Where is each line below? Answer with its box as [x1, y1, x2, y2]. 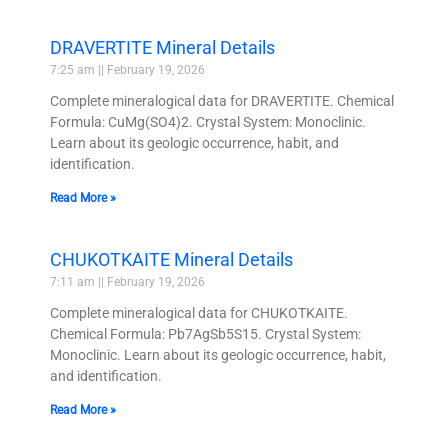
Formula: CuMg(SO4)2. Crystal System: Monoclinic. [50, 113, 366, 130]
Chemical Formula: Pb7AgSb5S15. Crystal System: [50, 325, 361, 342]
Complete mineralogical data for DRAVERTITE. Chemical [50, 92, 394, 109]
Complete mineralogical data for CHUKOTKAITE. [50, 304, 348, 321]
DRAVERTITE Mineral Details [50, 36, 275, 58]
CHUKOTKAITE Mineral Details [50, 248, 293, 270]
